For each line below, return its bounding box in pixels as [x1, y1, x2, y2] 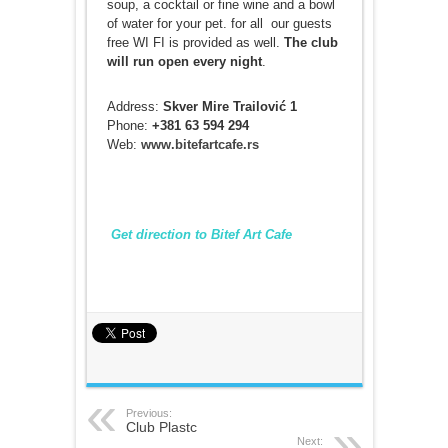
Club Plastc [125, 418, 197, 435]
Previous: [125, 406, 172, 419]
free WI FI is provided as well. [106, 34, 284, 50]
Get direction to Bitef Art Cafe [106, 226, 292, 242]
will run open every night [106, 53, 262, 69]
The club [283, 34, 338, 50]
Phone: [106, 117, 148, 133]
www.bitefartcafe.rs [140, 136, 259, 152]
